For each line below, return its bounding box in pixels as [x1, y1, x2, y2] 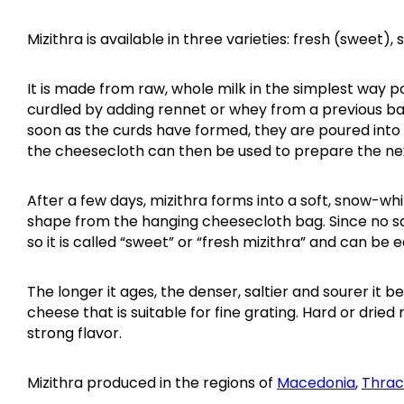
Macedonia [276, 372, 355, 394]
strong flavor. [26, 323, 122, 344]
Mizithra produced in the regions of [26, 372, 277, 394]
